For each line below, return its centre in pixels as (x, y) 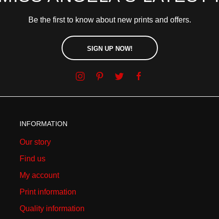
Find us (32, 159)
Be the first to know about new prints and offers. (109, 20)
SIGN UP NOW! (109, 49)
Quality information (52, 208)
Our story (35, 142)
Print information (48, 192)
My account (39, 175)
